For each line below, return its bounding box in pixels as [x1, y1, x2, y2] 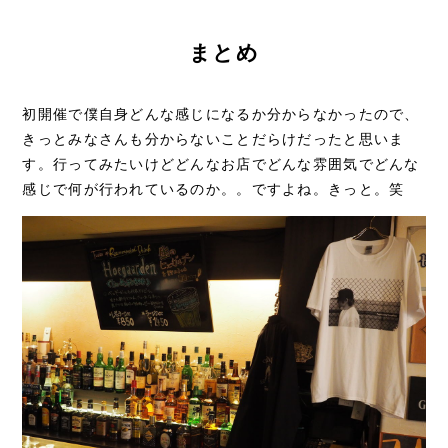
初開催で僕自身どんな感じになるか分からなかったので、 [22, 107, 420, 123]
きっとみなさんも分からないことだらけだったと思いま [22, 132, 405, 148]
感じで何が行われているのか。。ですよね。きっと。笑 [22, 182, 405, 198]
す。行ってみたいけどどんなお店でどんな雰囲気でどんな [22, 157, 420, 173]
